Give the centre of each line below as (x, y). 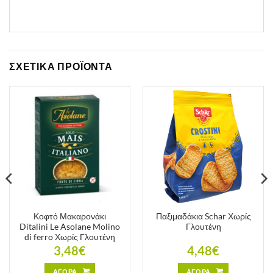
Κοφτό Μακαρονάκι (70, 216)
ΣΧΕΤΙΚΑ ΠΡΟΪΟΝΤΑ (61, 66)
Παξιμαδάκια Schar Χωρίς (203, 216)
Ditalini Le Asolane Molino (70, 226)
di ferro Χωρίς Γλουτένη (70, 237)
